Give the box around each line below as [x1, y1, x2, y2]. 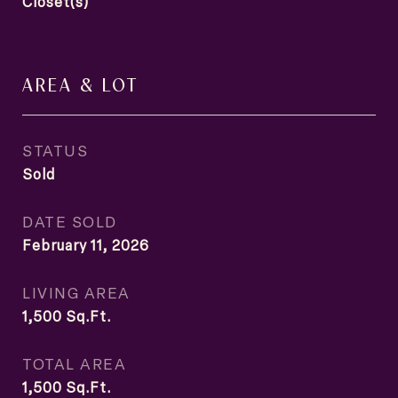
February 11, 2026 [22, 235, 149, 255]
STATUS [22, 139, 88, 161]
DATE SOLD [22, 211, 117, 232]
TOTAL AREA [22, 353, 126, 374]
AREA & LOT [22, 71, 139, 96]
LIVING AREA [22, 282, 131, 303]
